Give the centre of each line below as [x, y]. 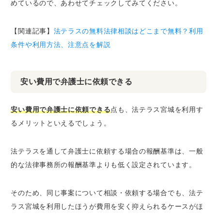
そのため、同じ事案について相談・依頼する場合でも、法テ [107, 193]
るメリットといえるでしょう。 [61, 123]
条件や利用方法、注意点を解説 [61, 44]
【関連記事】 [32, 31]
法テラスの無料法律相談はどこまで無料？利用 [128, 31]
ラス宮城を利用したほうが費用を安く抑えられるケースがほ [107, 206]
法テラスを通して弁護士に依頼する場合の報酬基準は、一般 [107, 151]
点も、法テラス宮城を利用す [157, 109]
